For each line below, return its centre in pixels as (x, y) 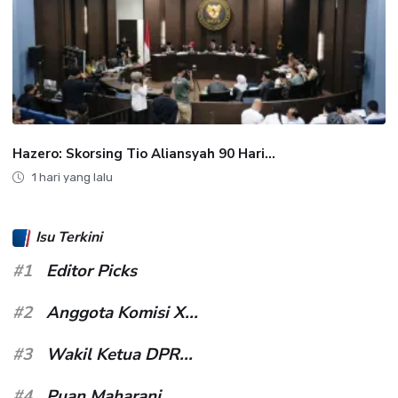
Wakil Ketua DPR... (119, 354)
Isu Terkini (69, 237)
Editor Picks (92, 271)
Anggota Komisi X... (122, 312)
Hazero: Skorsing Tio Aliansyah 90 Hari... (144, 153)
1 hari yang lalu (72, 177)
